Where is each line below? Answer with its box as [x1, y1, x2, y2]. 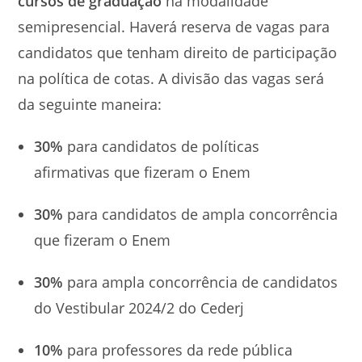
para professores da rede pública [63, 340, 293, 360]
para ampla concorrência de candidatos [67, 272, 339, 292]
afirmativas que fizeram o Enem [34, 162, 251, 182]
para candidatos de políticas [67, 137, 260, 156]
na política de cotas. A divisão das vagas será [18, 69, 325, 88]
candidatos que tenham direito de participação [18, 43, 338, 62]
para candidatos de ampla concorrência [67, 204, 339, 224]
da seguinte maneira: [18, 95, 162, 114]
